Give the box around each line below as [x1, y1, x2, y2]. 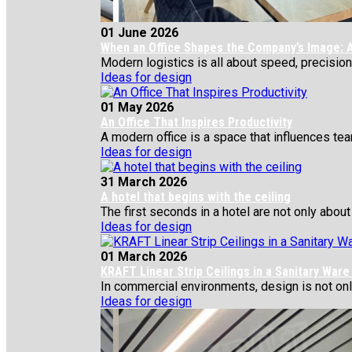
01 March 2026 [101, 249, 187, 264]
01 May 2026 [101, 100, 174, 115]
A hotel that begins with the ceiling [101, 189, 291, 204]
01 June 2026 [101, 25, 178, 40]
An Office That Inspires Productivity [101, 115, 292, 130]
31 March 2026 [101, 174, 187, 189]
